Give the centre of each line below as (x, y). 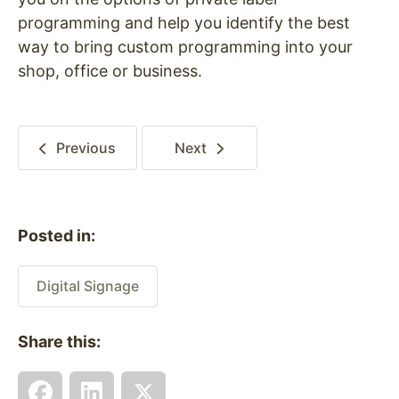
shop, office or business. (114, 70)
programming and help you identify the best (184, 22)
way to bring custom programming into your (185, 46)
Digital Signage (88, 285)
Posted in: (57, 235)
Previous (85, 147)
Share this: (59, 341)
